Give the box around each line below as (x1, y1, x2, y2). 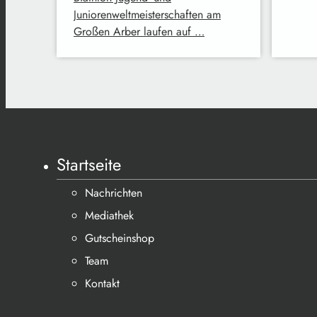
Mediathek (85, 207, 134, 224)
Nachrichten (85, 185, 142, 201)
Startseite (57, 152, 121, 177)
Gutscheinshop (85, 230, 154, 246)
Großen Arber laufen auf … (74, 23, 204, 40)
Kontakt (85, 275, 120, 292)
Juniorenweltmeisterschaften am (74, 6, 221, 23)
